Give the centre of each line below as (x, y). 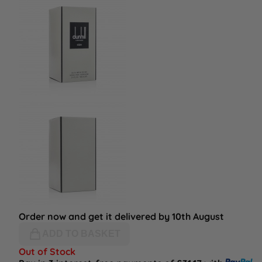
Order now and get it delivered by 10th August (121, 217)
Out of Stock (47, 252)
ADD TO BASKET (81, 234)
